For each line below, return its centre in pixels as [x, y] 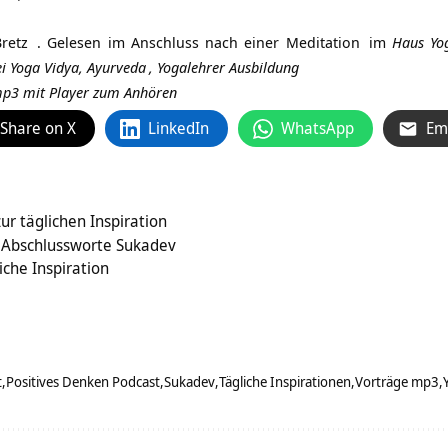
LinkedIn [178, 128]
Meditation [322, 42]
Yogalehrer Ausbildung [228, 67]
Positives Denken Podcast [83, 382]
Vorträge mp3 [397, 382]
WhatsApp [317, 128]
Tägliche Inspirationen [285, 382]
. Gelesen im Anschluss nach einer [158, 42]
